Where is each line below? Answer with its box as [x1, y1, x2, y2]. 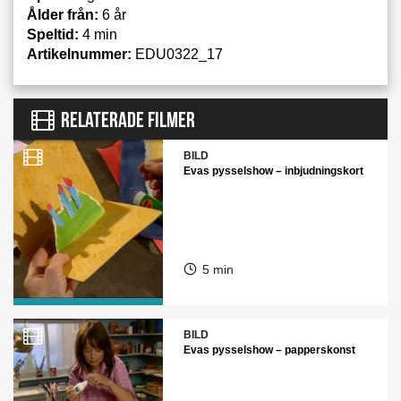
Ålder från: [27, 7, 98, 22]
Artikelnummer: [27, 47, 132, 62]
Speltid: [27, 27, 79, 42]
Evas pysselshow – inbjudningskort [183, 165, 363, 177]
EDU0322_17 [132, 47, 223, 62]
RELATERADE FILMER [61, 108, 195, 132]
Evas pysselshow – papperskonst [183, 344, 355, 356]
